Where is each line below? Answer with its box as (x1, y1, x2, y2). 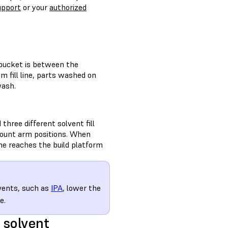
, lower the (63, 183, 101, 193)
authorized (49, 2, 87, 13)
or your (21, 2, 49, 13)
